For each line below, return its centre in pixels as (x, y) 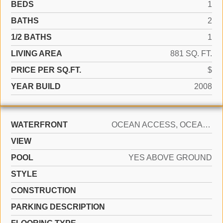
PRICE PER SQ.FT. (46, 70)
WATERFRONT (39, 125)
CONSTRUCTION (44, 190)
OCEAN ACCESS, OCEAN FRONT (207, 125)
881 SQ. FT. (191, 54)
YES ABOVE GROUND (170, 158)
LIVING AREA (37, 54)
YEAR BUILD (36, 86)
